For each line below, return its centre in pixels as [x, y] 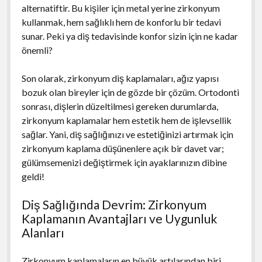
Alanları [43, 232]
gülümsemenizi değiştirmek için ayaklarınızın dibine [124, 162]
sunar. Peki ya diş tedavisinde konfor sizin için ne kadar [130, 36]
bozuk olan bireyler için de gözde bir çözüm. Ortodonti [130, 92]
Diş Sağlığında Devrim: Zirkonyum [114, 204]
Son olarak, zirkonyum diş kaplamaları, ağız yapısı [120, 78]
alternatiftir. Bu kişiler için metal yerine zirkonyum [120, 8]
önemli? [37, 50]
